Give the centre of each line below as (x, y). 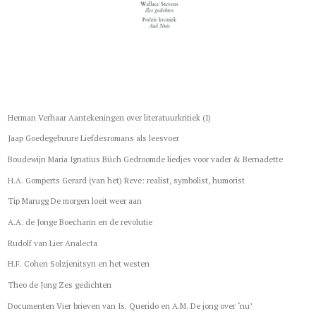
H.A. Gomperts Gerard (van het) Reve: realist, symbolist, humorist (127, 180)
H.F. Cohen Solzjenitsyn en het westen (79, 264)
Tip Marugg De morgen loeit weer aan (75, 201)
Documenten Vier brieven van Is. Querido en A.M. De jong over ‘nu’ (130, 305)
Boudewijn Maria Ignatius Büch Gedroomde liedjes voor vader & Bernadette (146, 159)
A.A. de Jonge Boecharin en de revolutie (80, 221)
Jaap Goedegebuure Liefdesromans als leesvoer (94, 138)
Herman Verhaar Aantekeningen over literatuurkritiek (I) (110, 117)
